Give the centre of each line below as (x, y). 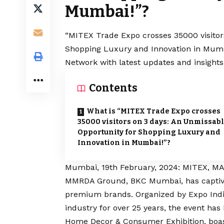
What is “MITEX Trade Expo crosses (153, 111)
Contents (113, 88)
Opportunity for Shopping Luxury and (149, 132)
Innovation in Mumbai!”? (124, 143)
